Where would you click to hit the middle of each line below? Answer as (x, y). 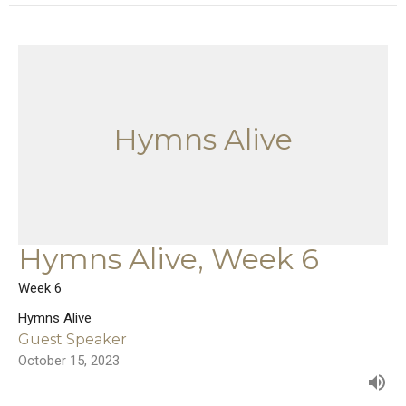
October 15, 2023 (69, 360)
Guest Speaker (72, 339)
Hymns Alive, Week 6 (169, 258)
